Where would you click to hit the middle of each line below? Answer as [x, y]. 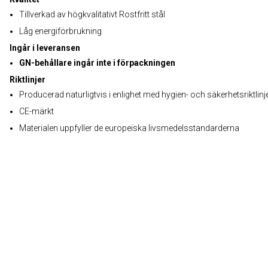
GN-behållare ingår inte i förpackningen [97, 63]
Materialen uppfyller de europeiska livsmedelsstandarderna [129, 128]
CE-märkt [36, 111]
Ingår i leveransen [45, 48]
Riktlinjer [28, 80]
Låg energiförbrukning [60, 31]
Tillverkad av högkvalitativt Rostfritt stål [92, 14]
